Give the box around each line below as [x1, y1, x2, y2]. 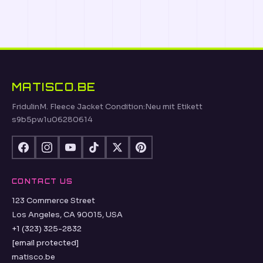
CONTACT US [12, 177, 73, 186]
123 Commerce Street [12, 195, 95, 206]
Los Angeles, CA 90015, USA [12, 210, 123, 220]
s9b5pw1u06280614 [12, 114, 93, 125]
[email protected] [12, 238, 79, 248]
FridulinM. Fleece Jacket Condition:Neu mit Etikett [12, 102, 203, 112]
